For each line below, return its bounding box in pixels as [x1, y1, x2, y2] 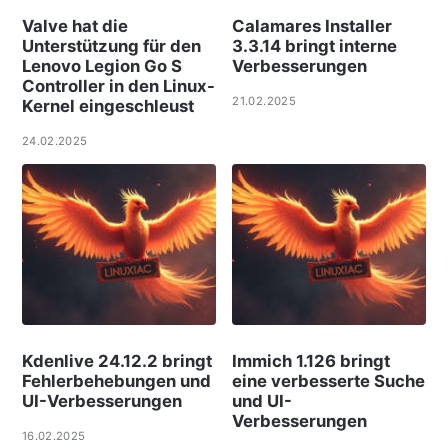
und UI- [232, 390, 293, 411]
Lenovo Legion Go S [21, 56, 182, 77]
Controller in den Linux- [21, 76, 215, 97]
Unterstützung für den [21, 36, 201, 57]
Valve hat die [21, 16, 128, 37]
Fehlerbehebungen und [21, 370, 211, 391]
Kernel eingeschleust [21, 96, 194, 117]
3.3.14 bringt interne [232, 36, 398, 57]
